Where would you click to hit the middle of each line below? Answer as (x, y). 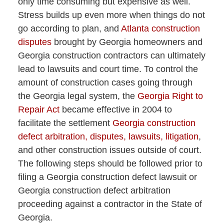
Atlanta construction (160, 29)
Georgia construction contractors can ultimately (111, 56)
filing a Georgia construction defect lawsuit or (107, 177)
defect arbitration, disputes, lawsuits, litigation (108, 137)
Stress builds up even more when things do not (111, 15)
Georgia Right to (170, 96)
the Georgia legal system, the (77, 96)
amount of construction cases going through (105, 83)
